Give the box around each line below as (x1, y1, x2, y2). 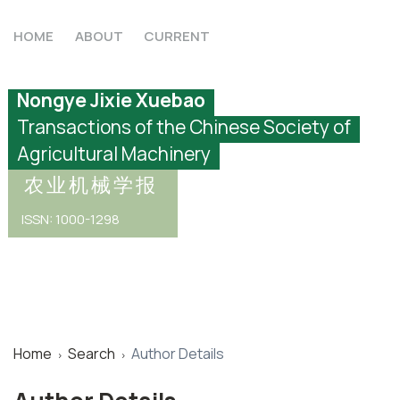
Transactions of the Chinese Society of (17, 114, 351, 139)
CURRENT (144, 26, 210, 46)
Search (68, 343, 115, 363)
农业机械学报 (24, 171, 158, 198)
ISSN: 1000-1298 (21, 210, 120, 229)
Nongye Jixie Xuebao (17, 87, 205, 112)
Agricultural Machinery (17, 141, 211, 166)
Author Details (131, 343, 224, 363)
